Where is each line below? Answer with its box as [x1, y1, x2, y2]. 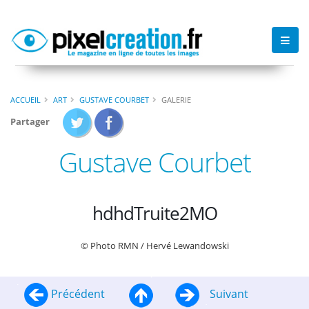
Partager [10, 114, 50, 128]
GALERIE [161, 94, 191, 105]
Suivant [207, 286, 249, 301]
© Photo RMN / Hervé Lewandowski [80, 239, 229, 252]
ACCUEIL [10, 94, 41, 105]
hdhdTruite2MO [92, 200, 217, 226]
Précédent [48, 286, 108, 301]
